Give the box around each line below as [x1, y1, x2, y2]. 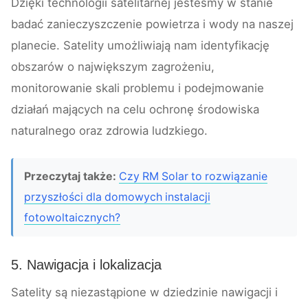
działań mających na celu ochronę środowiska [11, 102, 259, 117]
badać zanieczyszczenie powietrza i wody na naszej [11, 17, 294, 32]
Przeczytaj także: [24, 170, 116, 184]
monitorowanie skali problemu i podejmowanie [11, 81, 264, 96]
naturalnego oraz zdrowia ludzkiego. [11, 124, 208, 138]
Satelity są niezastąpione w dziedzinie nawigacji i [11, 285, 278, 300]
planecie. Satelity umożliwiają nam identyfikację [11, 38, 269, 53]
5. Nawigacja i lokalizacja [11, 257, 162, 273]
